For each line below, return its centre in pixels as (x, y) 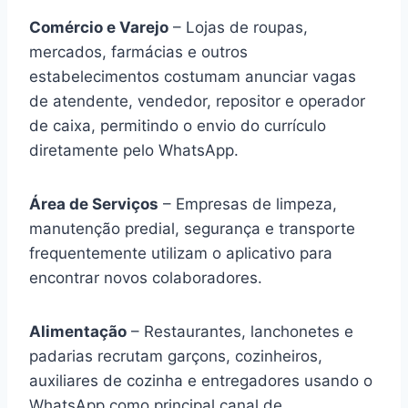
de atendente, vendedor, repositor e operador (197, 101)
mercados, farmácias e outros (138, 51)
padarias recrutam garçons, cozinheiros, (176, 356)
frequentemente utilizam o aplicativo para (181, 253)
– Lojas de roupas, (238, 27)
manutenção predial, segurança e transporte (192, 228)
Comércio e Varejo (99, 27)
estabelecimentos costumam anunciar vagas (193, 76)
